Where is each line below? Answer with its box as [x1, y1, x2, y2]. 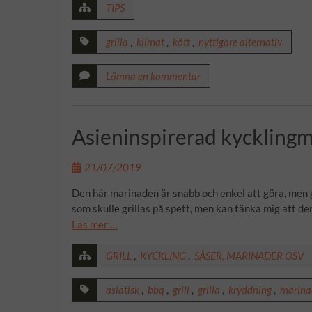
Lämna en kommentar [106, 69, 201, 82]
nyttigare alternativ [198, 35, 282, 48]
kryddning [228, 283, 272, 296]
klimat [136, 35, 164, 48]
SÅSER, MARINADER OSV [194, 249, 304, 262]
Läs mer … [72, 218, 118, 231]
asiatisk [106, 283, 139, 296]
